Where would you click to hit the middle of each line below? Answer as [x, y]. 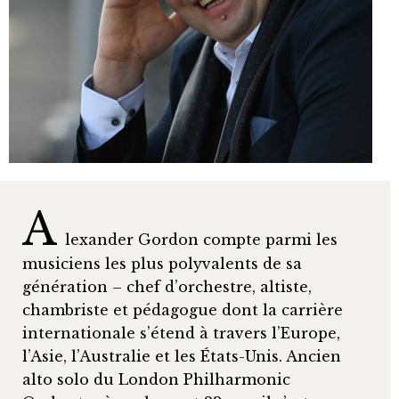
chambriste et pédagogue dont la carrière [183, 310]
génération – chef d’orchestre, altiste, [167, 287]
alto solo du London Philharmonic [156, 380]
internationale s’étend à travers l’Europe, [181, 334]
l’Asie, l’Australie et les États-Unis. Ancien [182, 357]
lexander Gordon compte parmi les [201, 240]
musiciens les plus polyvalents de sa [162, 264]
